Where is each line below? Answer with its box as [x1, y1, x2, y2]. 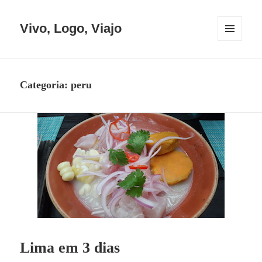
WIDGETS [218, 57, 250, 65]
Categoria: [20, 79, 71, 91]
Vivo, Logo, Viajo [20, 21, 122, 36]
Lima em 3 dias [20, 239, 120, 256]
